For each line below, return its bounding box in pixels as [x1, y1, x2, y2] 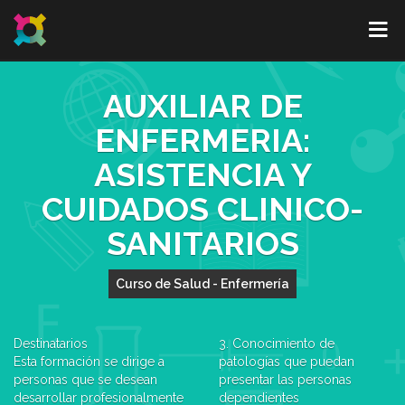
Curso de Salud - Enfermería [116, 277, 289, 291]
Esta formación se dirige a [14, 354, 165, 369]
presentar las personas [218, 372, 352, 387]
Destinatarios [14, 336, 88, 351]
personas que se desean [14, 372, 157, 387]
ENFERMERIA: [95, 121, 310, 159]
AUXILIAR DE [102, 87, 303, 125]
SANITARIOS [106, 224, 299, 262]
